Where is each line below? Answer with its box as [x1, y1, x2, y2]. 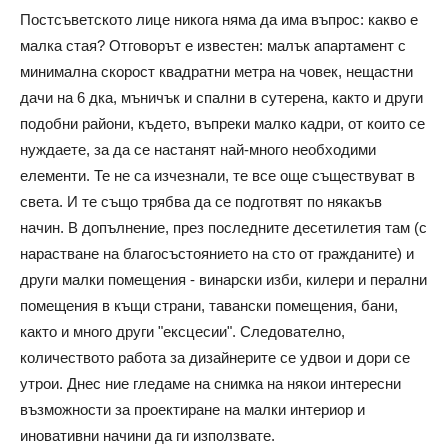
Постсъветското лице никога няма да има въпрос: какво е [20, 11, 418, 29]
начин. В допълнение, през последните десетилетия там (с [20, 219, 427, 237]
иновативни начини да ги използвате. [20, 427, 275, 445]
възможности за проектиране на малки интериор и [20, 401, 365, 419]
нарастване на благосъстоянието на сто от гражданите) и [20, 245, 414, 263]
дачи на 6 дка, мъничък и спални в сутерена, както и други [20, 89, 423, 107]
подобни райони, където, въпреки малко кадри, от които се [20, 115, 425, 133]
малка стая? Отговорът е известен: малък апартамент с [20, 37, 406, 55]
